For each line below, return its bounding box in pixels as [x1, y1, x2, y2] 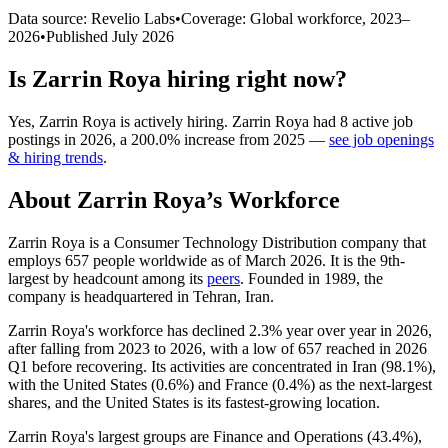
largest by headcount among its [8, 269, 207, 287]
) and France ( [189, 375, 277, 393]
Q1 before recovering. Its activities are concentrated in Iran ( [8, 357, 386, 375]
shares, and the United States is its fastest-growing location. [8, 393, 380, 411]
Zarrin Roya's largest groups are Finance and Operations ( [8, 427, 372, 445]
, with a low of [202, 339, 298, 357]
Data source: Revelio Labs [8, 9, 175, 27]
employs [8, 251, 65, 269]
